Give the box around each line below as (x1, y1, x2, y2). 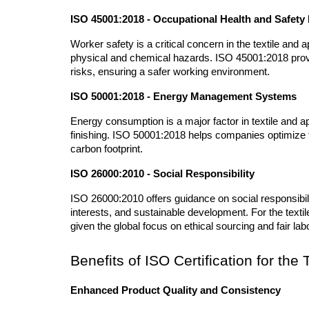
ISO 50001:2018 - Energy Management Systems (70, 91, 297, 103)
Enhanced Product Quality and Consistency (70, 285, 281, 297)
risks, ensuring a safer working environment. (70, 66, 270, 78)
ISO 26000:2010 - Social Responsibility (70, 168, 255, 180)
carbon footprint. (70, 143, 143, 155)
